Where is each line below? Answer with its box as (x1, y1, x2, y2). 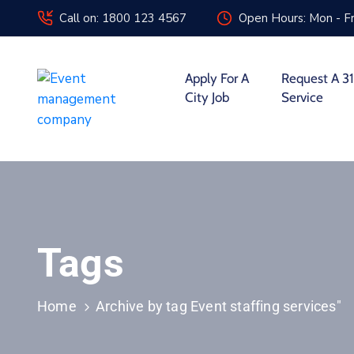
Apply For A (184, 70, 249, 86)
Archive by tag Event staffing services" (96, 298, 341, 314)
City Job (184, 89, 229, 105)
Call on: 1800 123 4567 (59, 10, 186, 26)
